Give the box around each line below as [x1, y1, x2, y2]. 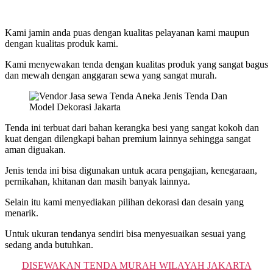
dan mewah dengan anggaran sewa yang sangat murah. [5, 69, 217, 80]
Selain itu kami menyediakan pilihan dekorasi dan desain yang [5, 196, 244, 207]
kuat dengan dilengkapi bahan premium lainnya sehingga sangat [5, 133, 250, 144]
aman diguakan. [5, 144, 66, 155]
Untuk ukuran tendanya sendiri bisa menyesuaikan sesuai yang [5, 228, 246, 239]
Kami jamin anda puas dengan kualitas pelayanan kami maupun [5, 27, 249, 38]
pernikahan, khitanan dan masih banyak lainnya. [5, 175, 190, 186]
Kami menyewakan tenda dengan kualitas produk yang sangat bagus [5, 58, 268, 69]
